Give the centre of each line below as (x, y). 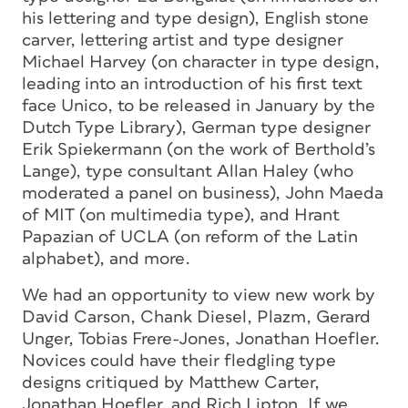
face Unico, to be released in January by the (199, 106)
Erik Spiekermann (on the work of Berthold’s (199, 149)
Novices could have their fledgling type (179, 361)
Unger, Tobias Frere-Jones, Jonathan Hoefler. (201, 339)
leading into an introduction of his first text (192, 84)
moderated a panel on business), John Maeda (203, 193)
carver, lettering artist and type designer (183, 40)
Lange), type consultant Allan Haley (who (188, 171)
